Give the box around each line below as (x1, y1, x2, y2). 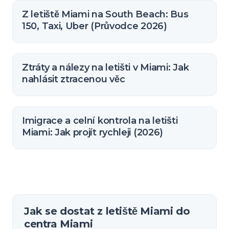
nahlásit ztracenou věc (22, 74, 125, 85)
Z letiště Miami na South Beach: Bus (22, 9, 189, 20)
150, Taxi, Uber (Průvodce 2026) (22, 20, 167, 32)
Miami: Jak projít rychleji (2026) (22, 127, 164, 138)
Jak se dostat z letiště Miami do (24, 205, 190, 217)
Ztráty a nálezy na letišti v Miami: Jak (22, 62, 189, 73)
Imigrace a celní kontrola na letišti (22, 115, 178, 126)
